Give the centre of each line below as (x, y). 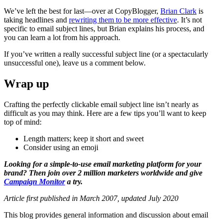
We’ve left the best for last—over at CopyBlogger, (82, 11)
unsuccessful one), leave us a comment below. (75, 63)
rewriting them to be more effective (123, 20)
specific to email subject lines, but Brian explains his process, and (104, 28)
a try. (74, 181)
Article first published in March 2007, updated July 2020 (91, 198)
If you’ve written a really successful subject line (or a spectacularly (106, 54)
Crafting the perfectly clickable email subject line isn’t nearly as (101, 104)
